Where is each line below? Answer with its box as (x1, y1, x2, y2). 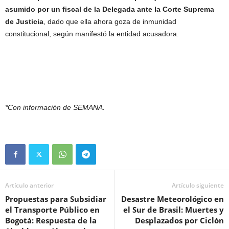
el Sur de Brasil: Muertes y (123, 204, 224, 215)
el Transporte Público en (5, 204, 100, 215)
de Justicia (5, 17, 43, 26)
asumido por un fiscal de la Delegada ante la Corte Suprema (5, 5, 214, 13)
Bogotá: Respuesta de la (5, 215, 97, 225)
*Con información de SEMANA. (5, 103, 105, 111)
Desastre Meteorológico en (121, 193, 224, 204)
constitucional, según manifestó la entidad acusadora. (5, 29, 179, 38)
